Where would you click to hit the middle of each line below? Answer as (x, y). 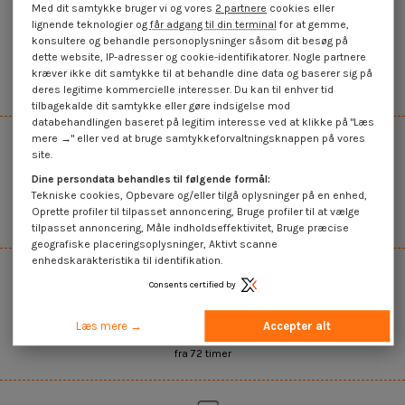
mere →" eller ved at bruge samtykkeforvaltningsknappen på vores (199, 138)
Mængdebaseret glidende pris (202, 221)
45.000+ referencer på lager (202, 57)
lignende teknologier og (91, 24)
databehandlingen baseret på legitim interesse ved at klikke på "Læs (203, 122)
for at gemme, (313, 24)
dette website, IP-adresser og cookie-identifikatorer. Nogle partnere (199, 57)
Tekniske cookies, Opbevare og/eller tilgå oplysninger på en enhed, (200, 196)
